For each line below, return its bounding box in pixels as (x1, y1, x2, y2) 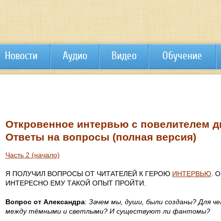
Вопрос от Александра (5, 198, 85, 206)
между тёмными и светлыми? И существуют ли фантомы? (5, 207, 210, 215)
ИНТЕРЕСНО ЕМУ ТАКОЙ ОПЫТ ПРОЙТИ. (5, 179, 146, 187)
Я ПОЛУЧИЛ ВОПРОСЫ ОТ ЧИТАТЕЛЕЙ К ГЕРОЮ (5, 170, 172, 178)
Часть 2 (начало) (5, 151, 60, 159)
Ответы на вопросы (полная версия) (5, 131, 196, 143)
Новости (5, 49, 37, 62)
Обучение (162, 49, 202, 62)
